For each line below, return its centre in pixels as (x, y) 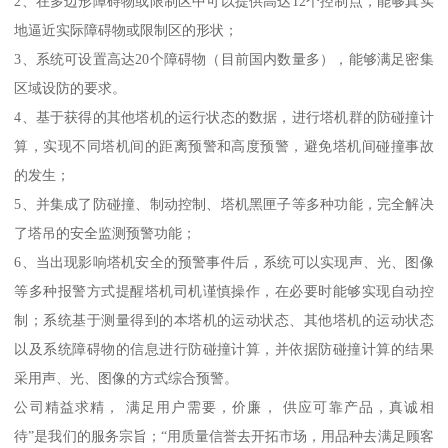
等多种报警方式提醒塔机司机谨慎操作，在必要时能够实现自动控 (224, 291)
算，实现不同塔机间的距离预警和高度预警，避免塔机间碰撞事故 (224, 146)
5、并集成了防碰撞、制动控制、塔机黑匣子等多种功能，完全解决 (224, 204)
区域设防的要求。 (70, 88)
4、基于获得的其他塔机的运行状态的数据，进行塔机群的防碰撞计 (224, 117)
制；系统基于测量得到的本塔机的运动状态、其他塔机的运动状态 (224, 320)
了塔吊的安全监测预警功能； (105, 233)
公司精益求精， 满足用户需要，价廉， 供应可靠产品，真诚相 (224, 407)
